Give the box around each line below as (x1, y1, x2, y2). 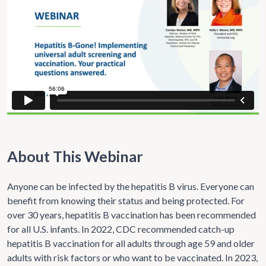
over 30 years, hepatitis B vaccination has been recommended (7, 209, 256, 221)
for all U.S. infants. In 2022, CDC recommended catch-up (7, 223, 235, 235)
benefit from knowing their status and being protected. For (7, 195, 245, 207)
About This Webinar (7, 147, 143, 166)
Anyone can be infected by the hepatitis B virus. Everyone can (7, 180, 254, 192)
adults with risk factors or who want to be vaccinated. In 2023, (7, 252, 258, 264)
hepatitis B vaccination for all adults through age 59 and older (7, 237, 255, 249)
